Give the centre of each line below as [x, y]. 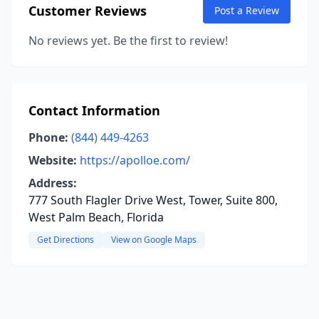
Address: [53, 183]
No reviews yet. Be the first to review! [128, 41]
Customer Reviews [88, 11]
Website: [53, 160]
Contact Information [94, 110]
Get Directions [66, 240]
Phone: [48, 137]
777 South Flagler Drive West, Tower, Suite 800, [153, 200]
